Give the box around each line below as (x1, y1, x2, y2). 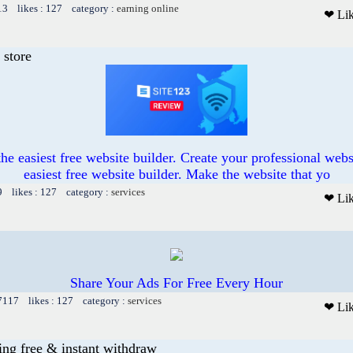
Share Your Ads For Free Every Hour (70, 274, 283, 291)
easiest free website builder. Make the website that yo (23, 165, 330, 182)
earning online (117, 2, 179, 14)
